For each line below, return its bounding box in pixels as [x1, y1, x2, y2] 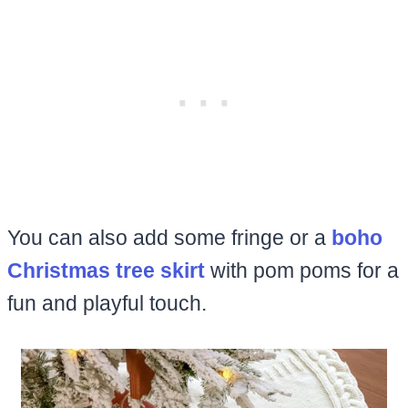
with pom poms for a [205, 258, 399, 282]
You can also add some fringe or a [7, 225, 331, 250]
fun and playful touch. [7, 291, 207, 315]
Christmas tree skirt [7, 258, 205, 282]
